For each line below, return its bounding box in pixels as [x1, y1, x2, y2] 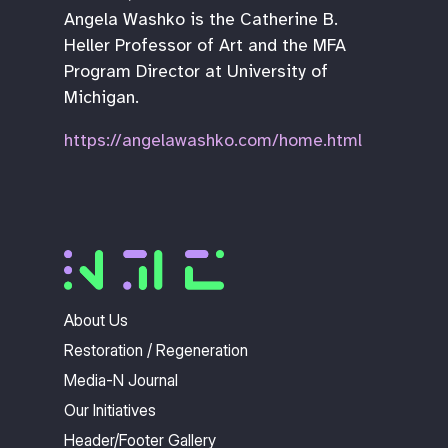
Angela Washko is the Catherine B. [64, 7, 338, 30]
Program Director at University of [64, 59, 328, 82]
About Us [64, 309, 128, 330]
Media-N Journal [64, 369, 178, 390]
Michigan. [64, 85, 139, 108]
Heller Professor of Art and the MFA [64, 33, 346, 56]
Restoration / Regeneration [64, 339, 248, 360]
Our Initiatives [64, 399, 156, 420]
